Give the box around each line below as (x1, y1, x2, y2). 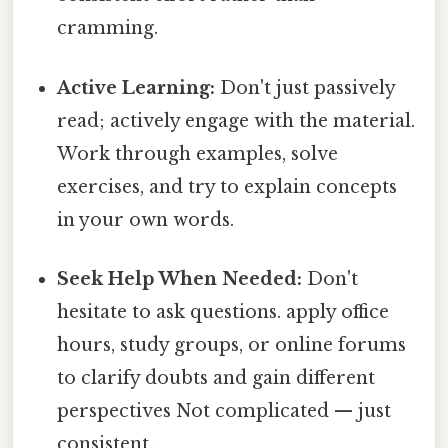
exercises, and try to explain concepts (57, 175, 398, 198)
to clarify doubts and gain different (57, 366, 376, 389)
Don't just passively (215, 76, 396, 99)
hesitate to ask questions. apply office (57, 300, 390, 323)
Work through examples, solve (57, 142, 339, 165)
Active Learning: (57, 76, 216, 99)
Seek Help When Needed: (57, 267, 303, 290)
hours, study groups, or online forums (57, 333, 407, 356)
